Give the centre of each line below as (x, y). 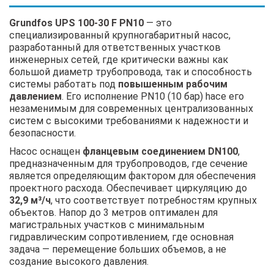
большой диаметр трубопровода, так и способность (131, 72)
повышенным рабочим (173, 84)
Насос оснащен (46, 151)
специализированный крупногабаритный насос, (120, 35)
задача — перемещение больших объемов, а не (118, 249)
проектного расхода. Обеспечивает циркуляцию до (128, 188)
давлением (35, 96)
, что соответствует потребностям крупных (154, 200)
